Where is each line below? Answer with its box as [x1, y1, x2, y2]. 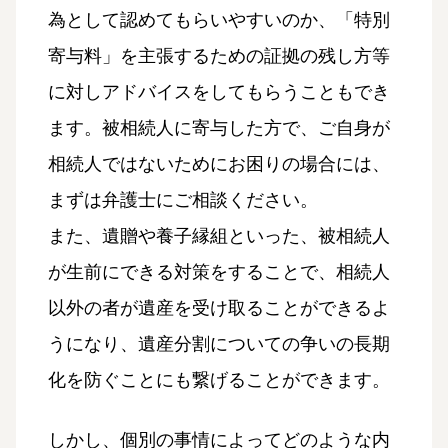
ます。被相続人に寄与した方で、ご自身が [48, 117, 390, 138]
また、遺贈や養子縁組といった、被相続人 [48, 225, 390, 246]
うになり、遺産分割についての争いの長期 [48, 333, 390, 354]
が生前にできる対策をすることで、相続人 [48, 261, 390, 282]
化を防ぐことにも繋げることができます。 [48, 369, 390, 390]
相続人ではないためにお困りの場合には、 [48, 153, 390, 174]
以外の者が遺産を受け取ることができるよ [48, 297, 390, 318]
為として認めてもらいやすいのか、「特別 [48, 9, 390, 30]
